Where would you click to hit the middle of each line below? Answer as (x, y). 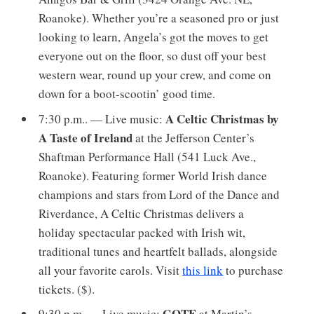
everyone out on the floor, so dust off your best (153, 56)
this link (203, 270)
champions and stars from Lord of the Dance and (159, 194)
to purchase (253, 270)
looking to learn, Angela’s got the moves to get (154, 37)
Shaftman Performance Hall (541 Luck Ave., (148, 156)
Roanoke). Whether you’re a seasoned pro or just (159, 18)
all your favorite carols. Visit (111, 270)
